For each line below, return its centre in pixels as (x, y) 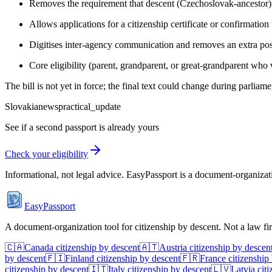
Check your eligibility (46, 154)
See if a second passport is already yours (82, 127)
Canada (39, 247)
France (213, 258)
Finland (80, 258)
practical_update (90, 106)
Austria (173, 247)
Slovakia (22, 106)
